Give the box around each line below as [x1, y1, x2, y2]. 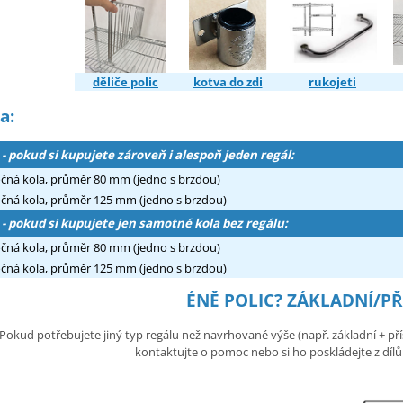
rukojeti [309, 73, 356, 90]
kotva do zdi [193, 73, 263, 90]
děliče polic [93, 73, 158, 90]
